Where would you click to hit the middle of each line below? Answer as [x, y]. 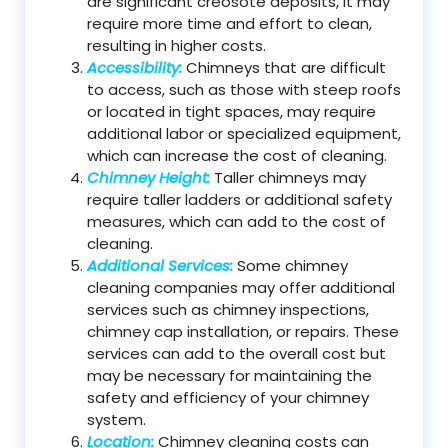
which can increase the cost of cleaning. [237, 155]
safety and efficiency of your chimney [228, 397]
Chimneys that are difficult [284, 67]
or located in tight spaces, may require [231, 111]
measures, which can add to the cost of [236, 221]
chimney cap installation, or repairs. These [243, 331]
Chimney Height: [148, 177]
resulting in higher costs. [176, 45]
